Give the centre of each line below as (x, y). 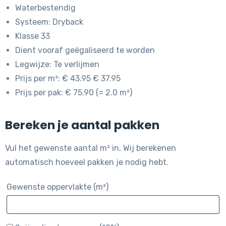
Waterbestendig (45, 8)
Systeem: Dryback (49, 22)
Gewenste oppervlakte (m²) (58, 187)
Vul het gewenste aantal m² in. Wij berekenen (91, 148)
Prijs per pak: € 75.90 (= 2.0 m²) (74, 93)
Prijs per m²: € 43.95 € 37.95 (68, 79)
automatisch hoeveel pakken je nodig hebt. (87, 162)
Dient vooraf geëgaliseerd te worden (85, 50)
